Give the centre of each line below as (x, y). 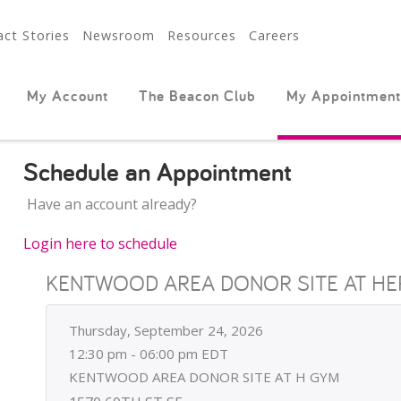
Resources (201, 35)
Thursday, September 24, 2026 (166, 330)
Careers (274, 35)
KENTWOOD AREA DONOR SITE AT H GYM (204, 377)
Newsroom (118, 35)
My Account (67, 96)
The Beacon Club (197, 96)
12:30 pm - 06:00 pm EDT (148, 354)
